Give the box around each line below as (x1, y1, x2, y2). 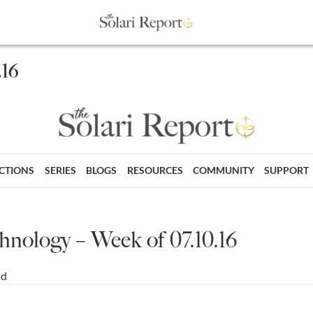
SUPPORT (264, 163, 310, 176)
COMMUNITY (192, 163, 254, 176)
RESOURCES (126, 163, 183, 176)
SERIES (44, 163, 76, 176)
